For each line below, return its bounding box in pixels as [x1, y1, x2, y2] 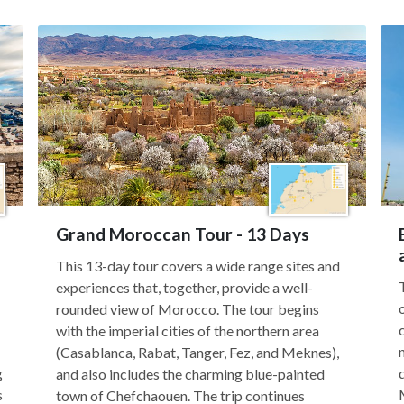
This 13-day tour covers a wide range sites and [56, 257, 340, 274]
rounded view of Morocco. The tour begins [56, 300, 319, 317]
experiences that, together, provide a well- [56, 279, 313, 296]
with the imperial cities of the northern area [56, 322, 319, 339]
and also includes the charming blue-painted [56, 365, 325, 382]
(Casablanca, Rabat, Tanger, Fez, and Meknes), [56, 344, 339, 361]
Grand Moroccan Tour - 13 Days [56, 224, 309, 244]
